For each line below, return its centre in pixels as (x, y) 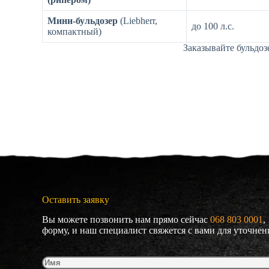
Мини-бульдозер (83, 21)
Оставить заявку (76, 200)
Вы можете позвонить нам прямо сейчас (126, 220)
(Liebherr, (138, 21)
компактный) (74, 32)
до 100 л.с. (213, 26)
